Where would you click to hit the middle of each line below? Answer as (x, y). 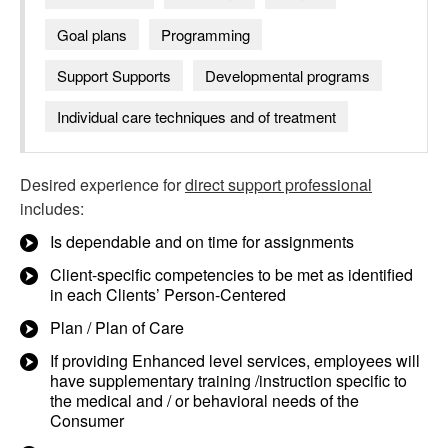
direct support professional (278, 184)
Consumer (87, 420)
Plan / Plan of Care (117, 327)
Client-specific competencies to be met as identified (231, 274)
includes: (52, 208)
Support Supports (114, 75)
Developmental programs (287, 75)
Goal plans (92, 34)
